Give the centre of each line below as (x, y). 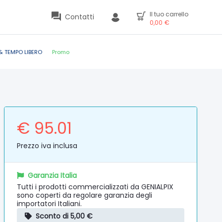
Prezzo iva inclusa (47, 146)
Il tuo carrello (169, 14)
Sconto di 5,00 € (64, 216)
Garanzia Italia (53, 175)
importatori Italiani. (50, 204)
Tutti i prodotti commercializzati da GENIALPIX (95, 187)
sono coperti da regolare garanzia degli (85, 195)
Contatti (80, 17)
